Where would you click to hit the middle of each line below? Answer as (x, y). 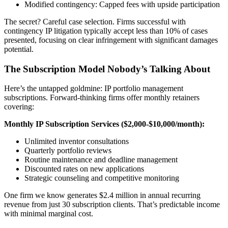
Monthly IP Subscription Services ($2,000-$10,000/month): (104, 124)
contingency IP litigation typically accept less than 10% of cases (106, 31)
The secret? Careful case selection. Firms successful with (95, 21)
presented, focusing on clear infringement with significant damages (111, 40)
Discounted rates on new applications (84, 169)
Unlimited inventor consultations (77, 141)
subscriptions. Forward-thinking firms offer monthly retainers (102, 98)
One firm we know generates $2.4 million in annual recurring (102, 195)
